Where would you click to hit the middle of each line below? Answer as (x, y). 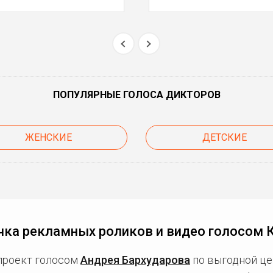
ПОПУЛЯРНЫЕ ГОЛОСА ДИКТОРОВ (136, 95)
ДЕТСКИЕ (225, 137)
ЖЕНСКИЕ (48, 137)
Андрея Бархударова (135, 260)
